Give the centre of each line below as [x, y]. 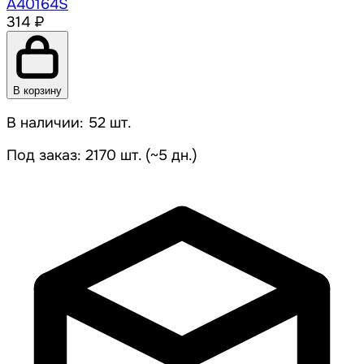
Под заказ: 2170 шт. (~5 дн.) [102, 156]
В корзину [37, 91]
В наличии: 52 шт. [69, 123]
